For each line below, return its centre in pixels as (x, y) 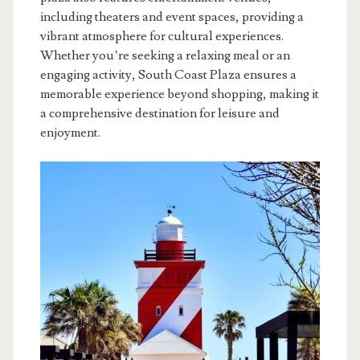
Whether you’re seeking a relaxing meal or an (165, 55)
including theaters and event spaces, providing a (172, 16)
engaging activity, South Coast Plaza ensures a (168, 74)
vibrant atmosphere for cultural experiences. (162, 36)
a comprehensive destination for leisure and (160, 113)
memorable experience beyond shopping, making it (179, 94)
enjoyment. (70, 132)
